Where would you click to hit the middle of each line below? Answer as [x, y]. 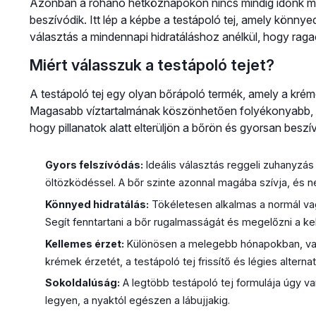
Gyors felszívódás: [94, 165]
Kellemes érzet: [84, 243]
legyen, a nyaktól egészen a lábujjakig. [137, 300]
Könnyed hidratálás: [97, 205]
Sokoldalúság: [82, 283]
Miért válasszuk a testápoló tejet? [152, 65]
